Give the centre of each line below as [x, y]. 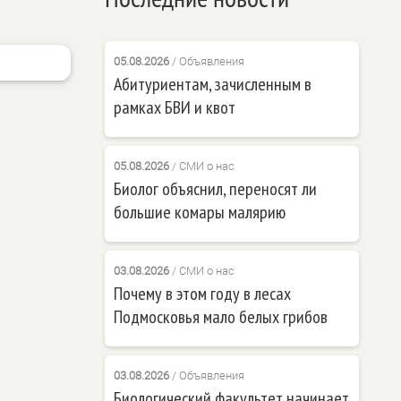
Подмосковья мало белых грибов [220, 316]
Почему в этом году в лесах [202, 293]
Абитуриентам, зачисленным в [212, 84]
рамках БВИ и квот [174, 107]
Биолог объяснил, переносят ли [215, 188]
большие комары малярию [199, 212]
